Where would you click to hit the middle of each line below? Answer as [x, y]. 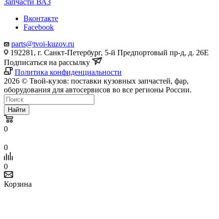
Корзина [18, 184]
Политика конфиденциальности [68, 72]
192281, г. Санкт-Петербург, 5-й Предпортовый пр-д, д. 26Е [109, 52]
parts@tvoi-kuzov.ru [43, 44]
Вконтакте [41, 18]
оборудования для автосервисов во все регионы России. [98, 89]
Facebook [39, 27]
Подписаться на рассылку [48, 62]
